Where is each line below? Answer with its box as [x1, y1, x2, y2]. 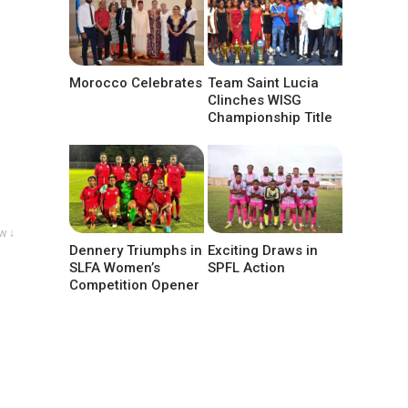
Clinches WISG [208, 91, 302, 108]
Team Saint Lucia [208, 74, 320, 91]
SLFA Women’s [69, 259, 160, 276]
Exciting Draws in [208, 241, 319, 259]
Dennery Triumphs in [69, 241, 202, 259]
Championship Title [208, 108, 333, 126]
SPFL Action [208, 259, 286, 276]
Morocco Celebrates [69, 74, 202, 91]
